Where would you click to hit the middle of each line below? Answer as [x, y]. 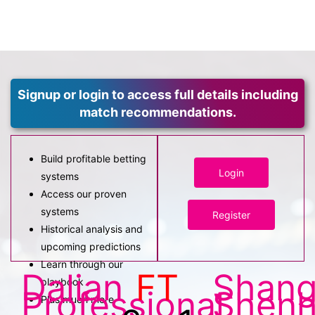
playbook [62, 282]
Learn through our [82, 264]
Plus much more [77, 299]
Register [231, 215]
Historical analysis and [92, 229]
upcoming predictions [91, 246]
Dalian [72, 288]
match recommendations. [157, 112]
